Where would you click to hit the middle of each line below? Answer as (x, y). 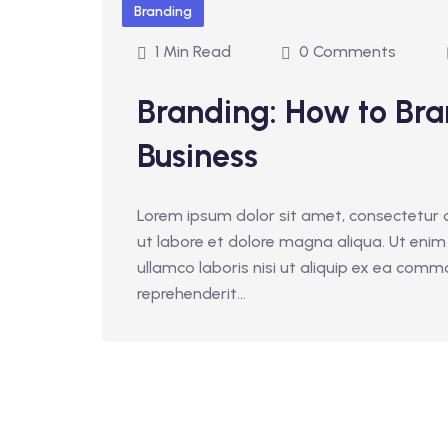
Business (197, 156)
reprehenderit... (191, 293)
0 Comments (347, 51)
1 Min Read (193, 51)
